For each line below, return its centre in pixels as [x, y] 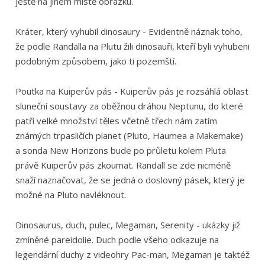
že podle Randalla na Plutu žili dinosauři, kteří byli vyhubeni [132, 46]
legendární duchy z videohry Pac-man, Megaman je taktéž [132, 254]
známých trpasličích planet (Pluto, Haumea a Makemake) [129, 135]
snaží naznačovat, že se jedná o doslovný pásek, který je [130, 180]
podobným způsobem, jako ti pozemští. [96, 61]
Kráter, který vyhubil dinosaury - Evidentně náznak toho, [129, 32]
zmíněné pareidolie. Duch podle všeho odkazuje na [117, 239]
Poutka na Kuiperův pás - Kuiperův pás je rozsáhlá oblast [132, 91]
